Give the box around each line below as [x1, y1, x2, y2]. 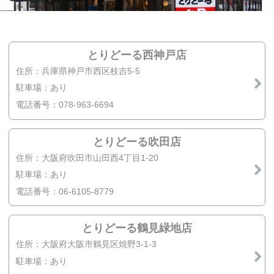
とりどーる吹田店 [93, 135, 181, 148]
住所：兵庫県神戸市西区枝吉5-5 [16, 65, 141, 76]
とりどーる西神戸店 [87, 48, 187, 61]
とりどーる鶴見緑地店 [82, 222, 192, 235]
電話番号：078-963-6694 [16, 99, 114, 109]
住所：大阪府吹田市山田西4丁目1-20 [16, 152, 159, 163]
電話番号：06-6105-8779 [16, 186, 114, 196]
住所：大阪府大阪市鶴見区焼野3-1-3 [16, 239, 157, 250]
